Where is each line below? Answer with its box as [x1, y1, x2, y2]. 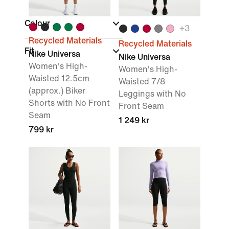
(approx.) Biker [29, 86, 85, 95]
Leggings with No [119, 89, 186, 98]
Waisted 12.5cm [29, 74, 89, 83]
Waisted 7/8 [119, 77, 165, 86]
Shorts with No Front [29, 99, 110, 107]
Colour [25, 19, 52, 28]
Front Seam [119, 102, 164, 110]
